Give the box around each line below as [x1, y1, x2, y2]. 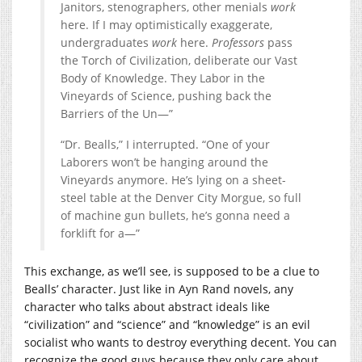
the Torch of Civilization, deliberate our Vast [61, 52, 297, 68]
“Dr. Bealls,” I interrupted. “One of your [61, 136, 270, 152]
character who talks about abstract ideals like [24, 298, 270, 314]
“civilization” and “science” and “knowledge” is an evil [24, 316, 310, 332]
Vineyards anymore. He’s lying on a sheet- [61, 171, 286, 187]
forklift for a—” [61, 225, 140, 241]
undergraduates [61, 34, 152, 50]
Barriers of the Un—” [61, 105, 173, 121]
